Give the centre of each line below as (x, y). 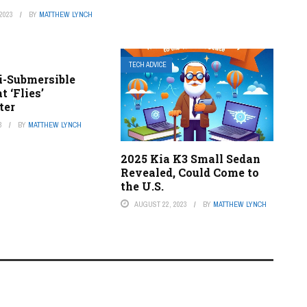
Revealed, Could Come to (189, 173)
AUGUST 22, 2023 (160, 205)
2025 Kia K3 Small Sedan (190, 159)
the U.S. (142, 186)
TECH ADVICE (147, 64)
